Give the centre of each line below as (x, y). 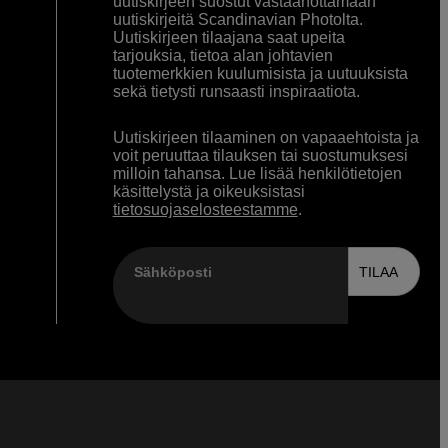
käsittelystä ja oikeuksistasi (208, 192)
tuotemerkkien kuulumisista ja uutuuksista (260, 74)
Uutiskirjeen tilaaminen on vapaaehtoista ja (265, 138)
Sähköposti (172, 271)
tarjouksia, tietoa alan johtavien (222, 56)
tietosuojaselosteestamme (205, 210)
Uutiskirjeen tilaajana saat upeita (228, 38)
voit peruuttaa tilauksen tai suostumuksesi (260, 156)
